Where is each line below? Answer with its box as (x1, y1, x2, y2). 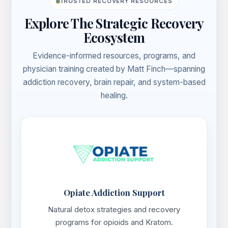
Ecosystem (83, 28, 145, 46)
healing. (100, 91, 128, 101)
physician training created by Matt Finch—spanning (23, 64, 205, 74)
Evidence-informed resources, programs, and (33, 51, 195, 61)
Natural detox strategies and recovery (48, 205, 180, 215)
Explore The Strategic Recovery (24, 14, 204, 32)
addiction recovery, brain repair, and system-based (22, 77, 206, 88)
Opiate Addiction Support (63, 187, 165, 198)
